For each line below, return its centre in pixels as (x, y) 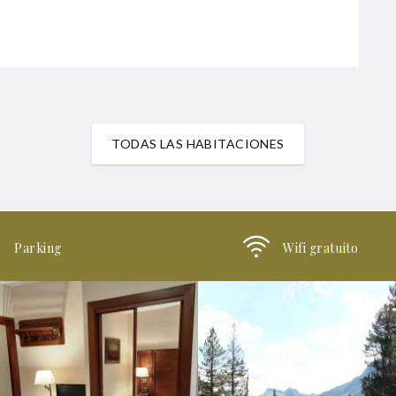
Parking (38, 248)
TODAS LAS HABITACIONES (198, 144)
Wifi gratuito (321, 248)
